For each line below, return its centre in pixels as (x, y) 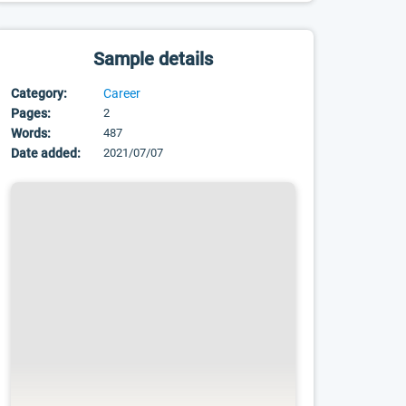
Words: (31, 133)
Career (122, 93)
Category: (39, 93)
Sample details (154, 59)
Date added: (46, 153)
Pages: (31, 113)
